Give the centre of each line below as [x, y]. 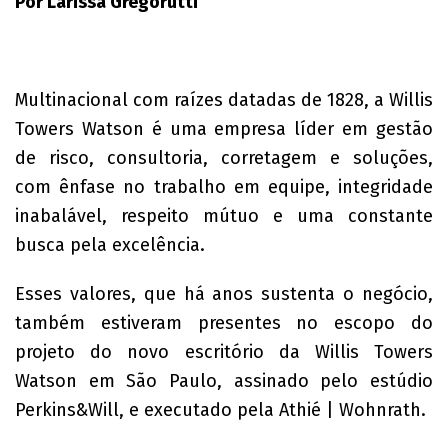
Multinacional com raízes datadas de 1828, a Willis [224, 100]
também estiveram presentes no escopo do [224, 323]
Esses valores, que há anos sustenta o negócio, [224, 294]
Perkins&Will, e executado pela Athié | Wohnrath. [220, 410]
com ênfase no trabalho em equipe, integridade [224, 187]
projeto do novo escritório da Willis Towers [224, 352]
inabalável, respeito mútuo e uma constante [224, 216]
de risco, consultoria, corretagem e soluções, [224, 158]
